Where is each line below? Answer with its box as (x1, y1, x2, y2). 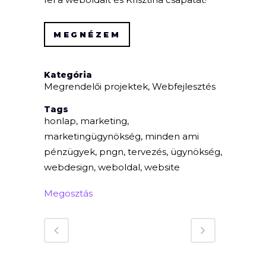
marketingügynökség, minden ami (44, 130, 199, 142)
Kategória (44, 69, 92, 80)
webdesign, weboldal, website (44, 161, 180, 173)
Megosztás (44, 187, 93, 199)
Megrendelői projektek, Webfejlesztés (44, 80, 216, 92)
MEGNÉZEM (53, 29, 121, 39)
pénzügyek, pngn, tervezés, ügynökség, (44, 145, 222, 157)
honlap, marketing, (44, 115, 129, 126)
